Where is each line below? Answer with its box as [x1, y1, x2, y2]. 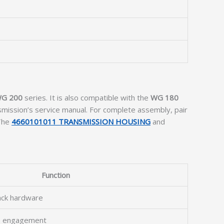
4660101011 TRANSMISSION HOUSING [11, 116, 150, 126]
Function [41, 170, 70, 180]
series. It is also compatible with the [22, 92, 150, 102]
